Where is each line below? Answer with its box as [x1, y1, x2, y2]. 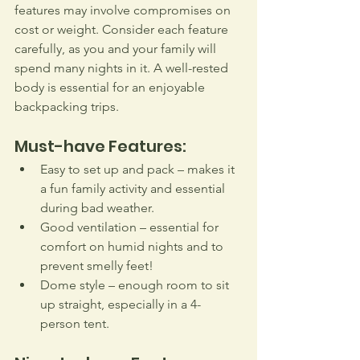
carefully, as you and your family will [14, 41, 219, 57]
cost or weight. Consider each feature [14, 22, 231, 38]
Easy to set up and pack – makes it [40, 162, 238, 178]
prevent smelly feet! [40, 258, 153, 274]
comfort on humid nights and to [40, 239, 227, 255]
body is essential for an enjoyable [14, 80, 208, 96]
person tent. [40, 316, 109, 332]
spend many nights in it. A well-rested [14, 60, 231, 76]
